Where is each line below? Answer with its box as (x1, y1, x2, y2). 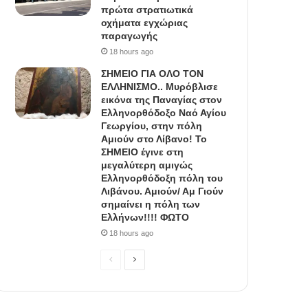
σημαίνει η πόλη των (101, 199, 201, 210)
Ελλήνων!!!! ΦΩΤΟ (101, 212, 190, 223)
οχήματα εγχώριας (101, 17, 188, 29)
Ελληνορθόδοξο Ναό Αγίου (101, 107, 227, 119)
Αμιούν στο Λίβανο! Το (101, 133, 208, 145)
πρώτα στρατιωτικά (101, 4, 194, 16)
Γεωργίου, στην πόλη (101, 120, 203, 132)
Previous (111, 254, 145, 265)
